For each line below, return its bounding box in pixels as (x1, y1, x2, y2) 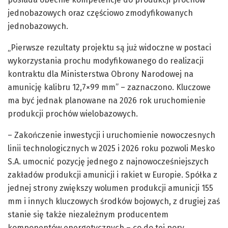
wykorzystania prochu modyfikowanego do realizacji (8, 56, 204, 66)
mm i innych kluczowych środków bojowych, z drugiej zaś (8, 196, 220, 207)
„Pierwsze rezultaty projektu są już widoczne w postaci (8, 43, 211, 53)
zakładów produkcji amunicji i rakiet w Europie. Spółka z (8, 170, 217, 180)
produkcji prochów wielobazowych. (8, 109, 138, 119)
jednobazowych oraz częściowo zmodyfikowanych (8, 8, 193, 18)
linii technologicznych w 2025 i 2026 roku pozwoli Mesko (8, 144, 215, 154)
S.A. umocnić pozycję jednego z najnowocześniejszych (8, 157, 209, 167)
